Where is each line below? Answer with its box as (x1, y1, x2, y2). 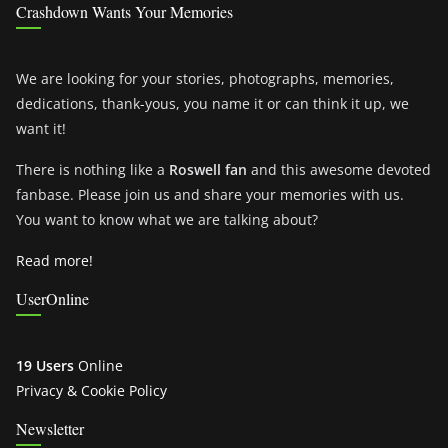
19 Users (16, 356, 74, 376)
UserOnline (16, 288, 89, 310)
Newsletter (16, 418, 84, 440)
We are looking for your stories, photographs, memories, (16, 69, 394, 89)
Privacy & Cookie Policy (16, 381, 167, 401)
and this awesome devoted (247, 160, 431, 180)
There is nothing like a (16, 160, 169, 180)
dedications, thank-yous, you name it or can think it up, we (16, 94, 409, 114)
